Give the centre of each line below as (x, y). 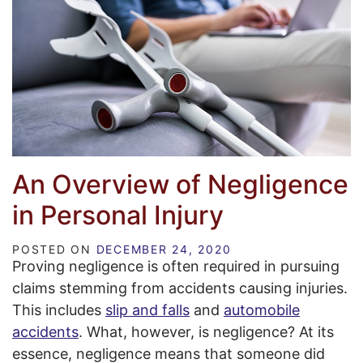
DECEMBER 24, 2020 (164, 250)
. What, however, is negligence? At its (206, 332)
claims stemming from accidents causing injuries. (180, 288)
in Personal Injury (118, 216)
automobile (262, 310)
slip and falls (147, 310)
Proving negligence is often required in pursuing (176, 267)
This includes (59, 310)
